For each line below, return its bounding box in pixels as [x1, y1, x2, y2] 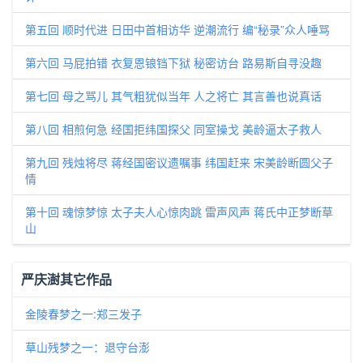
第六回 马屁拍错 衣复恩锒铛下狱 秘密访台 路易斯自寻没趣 [25, 54, 322, 70]
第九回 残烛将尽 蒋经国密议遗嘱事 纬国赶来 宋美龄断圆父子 [25, 154, 333, 170]
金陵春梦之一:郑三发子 [25, 305, 142, 322]
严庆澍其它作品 [21, 270, 112, 288]
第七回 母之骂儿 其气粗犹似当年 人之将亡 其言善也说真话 [25, 88, 322, 104]
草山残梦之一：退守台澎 [25, 339, 150, 355]
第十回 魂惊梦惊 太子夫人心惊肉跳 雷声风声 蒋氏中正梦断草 [25, 203, 333, 220]
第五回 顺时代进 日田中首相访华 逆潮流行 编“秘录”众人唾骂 [25, 21, 330, 37]
